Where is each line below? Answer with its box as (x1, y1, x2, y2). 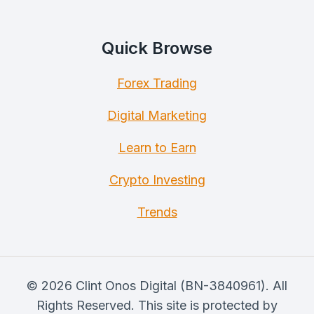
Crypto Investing (109, 172, 205, 187)
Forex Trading (117, 76, 197, 90)
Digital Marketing (107, 108, 207, 123)
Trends (137, 205, 177, 219)
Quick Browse (102, 38, 212, 58)
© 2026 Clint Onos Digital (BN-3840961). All (27, 278, 287, 293)
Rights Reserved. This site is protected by (36, 298, 278, 313)
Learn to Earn (118, 140, 196, 155)
